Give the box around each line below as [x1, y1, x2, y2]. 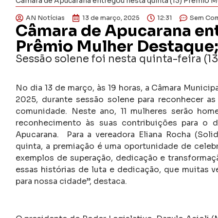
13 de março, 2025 [82, 14, 140, 22]
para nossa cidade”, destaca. [16, 176, 127, 186]
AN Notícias [26, 14, 65, 22]
